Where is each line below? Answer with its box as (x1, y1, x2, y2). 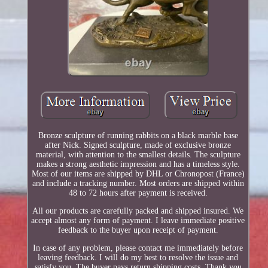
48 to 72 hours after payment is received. (68, 188, 208, 197)
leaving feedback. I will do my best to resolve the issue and (38, 252, 239, 262)
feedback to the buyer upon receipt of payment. (57, 225, 218, 234)
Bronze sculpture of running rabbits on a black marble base (38, 130, 238, 140)
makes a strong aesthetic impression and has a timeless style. (36, 159, 240, 169)
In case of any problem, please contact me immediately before (33, 243, 243, 252)
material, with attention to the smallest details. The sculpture (35, 150, 240, 159)
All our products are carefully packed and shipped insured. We (32, 206, 244, 215)
